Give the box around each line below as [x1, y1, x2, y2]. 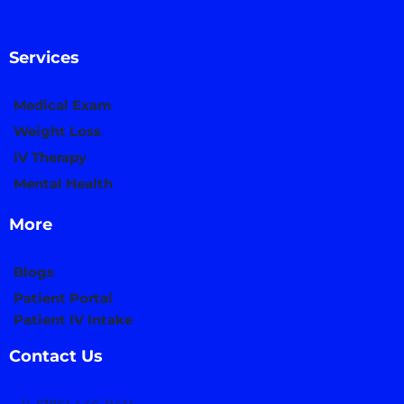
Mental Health [14, 174, 113, 192]
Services [9, 47, 79, 68]
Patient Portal [14, 289, 113, 307]
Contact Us [9, 345, 103, 366]
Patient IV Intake [14, 310, 133, 328]
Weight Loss [14, 122, 101, 140]
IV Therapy [14, 148, 87, 166]
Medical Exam [14, 96, 112, 114]
